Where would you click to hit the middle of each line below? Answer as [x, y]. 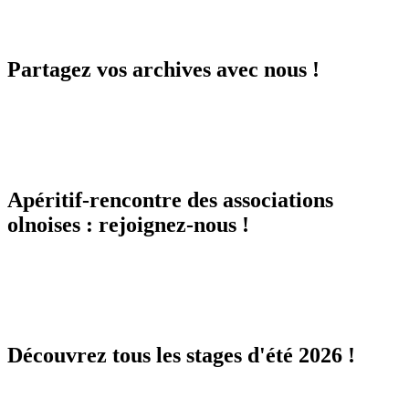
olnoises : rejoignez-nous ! [128, 225]
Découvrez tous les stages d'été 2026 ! [181, 355]
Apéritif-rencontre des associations [170, 200]
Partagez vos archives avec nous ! [163, 70]
